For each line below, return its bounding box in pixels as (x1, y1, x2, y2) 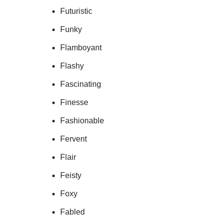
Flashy (60, 62, 84, 70)
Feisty (60, 171, 81, 180)
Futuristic (60, 7, 92, 15)
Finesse (60, 98, 88, 107)
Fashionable (60, 116, 104, 125)
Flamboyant (60, 43, 102, 52)
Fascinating (60, 80, 101, 88)
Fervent (60, 135, 87, 143)
